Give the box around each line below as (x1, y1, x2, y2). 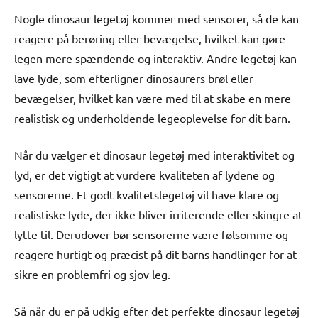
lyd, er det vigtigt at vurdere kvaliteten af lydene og (14, 168, 275, 182)
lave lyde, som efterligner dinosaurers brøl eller (14, 71, 253, 86)
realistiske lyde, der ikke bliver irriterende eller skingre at (14, 207, 302, 222)
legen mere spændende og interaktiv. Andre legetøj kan (14, 51, 297, 66)
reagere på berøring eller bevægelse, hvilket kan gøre (14, 31, 285, 46)
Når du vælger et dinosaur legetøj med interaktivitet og (14, 148, 295, 163)
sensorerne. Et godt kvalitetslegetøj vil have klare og (14, 187, 279, 202)
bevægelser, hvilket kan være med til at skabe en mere (14, 91, 291, 106)
